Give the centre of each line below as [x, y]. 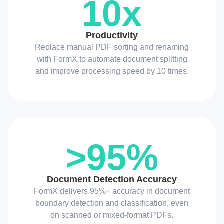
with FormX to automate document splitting [112, 59]
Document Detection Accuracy [112, 179]
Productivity [112, 35]
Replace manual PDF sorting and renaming [112, 47]
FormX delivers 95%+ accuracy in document [112, 191]
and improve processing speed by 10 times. [112, 71]
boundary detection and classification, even [112, 203]
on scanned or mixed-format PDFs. [112, 215]
